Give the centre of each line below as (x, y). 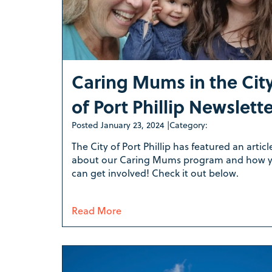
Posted (86, 124)
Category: (189, 124)
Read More (97, 210)
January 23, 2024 (133, 124)
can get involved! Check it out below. (156, 172)
